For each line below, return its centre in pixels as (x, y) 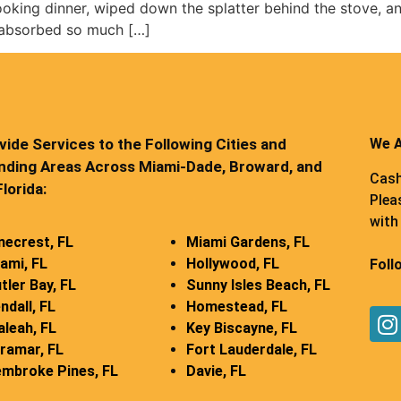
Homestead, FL (236, 306)
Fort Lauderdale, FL (251, 349)
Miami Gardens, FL (247, 242)
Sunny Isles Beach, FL (258, 285)
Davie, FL (216, 371)
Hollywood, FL (232, 263)
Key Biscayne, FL (241, 328)
